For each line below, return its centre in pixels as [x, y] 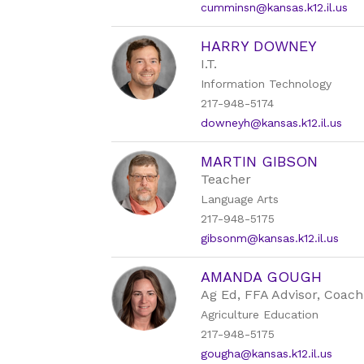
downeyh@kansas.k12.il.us [272, 123]
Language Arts [240, 199]
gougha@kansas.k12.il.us [267, 353]
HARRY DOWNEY [259, 46]
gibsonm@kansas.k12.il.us [270, 238]
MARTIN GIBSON [260, 161]
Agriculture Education [260, 314]
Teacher [226, 179]
